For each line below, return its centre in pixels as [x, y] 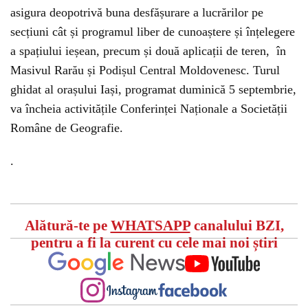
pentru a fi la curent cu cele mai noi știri [154, 243]
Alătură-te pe [67, 225]
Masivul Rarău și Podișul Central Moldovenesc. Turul [145, 70]
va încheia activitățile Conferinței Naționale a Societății [149, 109]
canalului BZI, [237, 225]
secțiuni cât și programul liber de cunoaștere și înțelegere [153, 32]
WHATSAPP [150, 225]
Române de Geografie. [67, 128]
